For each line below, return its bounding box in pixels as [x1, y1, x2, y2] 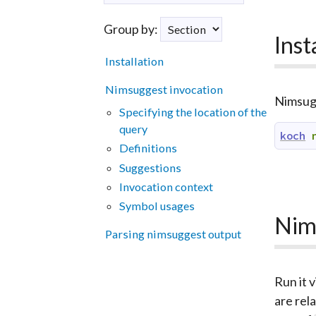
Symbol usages [119, 199, 195, 213]
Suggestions [119, 160, 181, 174]
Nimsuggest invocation [104, 83, 223, 97]
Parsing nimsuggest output [104, 227, 241, 241]
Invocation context [119, 179, 213, 193]
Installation [104, 54, 164, 68]
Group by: [104, 20, 160, 37]
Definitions [119, 141, 177, 155]
